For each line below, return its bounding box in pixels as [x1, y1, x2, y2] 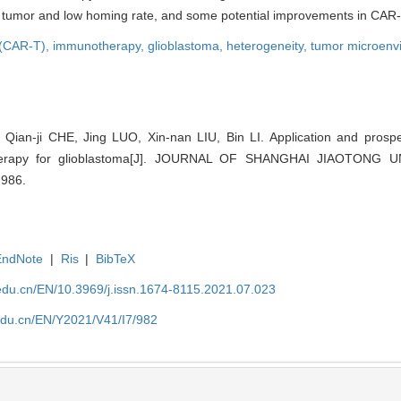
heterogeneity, [226, 38, 311, 53]
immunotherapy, [53, 38, 148, 53]
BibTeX [96, 251, 136, 266]
